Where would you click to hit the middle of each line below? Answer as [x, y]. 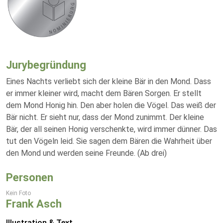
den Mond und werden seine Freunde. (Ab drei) [86, 153]
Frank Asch [34, 204]
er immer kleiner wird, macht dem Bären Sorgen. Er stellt [104, 93]
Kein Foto [18, 193]
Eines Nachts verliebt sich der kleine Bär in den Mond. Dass [109, 81]
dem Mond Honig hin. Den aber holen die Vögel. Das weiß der [111, 105]
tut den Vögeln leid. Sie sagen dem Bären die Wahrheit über [109, 141]
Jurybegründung [46, 65]
